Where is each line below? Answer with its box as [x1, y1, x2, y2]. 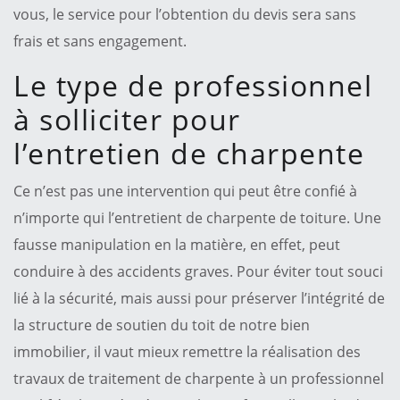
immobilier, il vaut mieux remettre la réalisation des [13, 341, 361, 362]
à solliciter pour [13, 99, 241, 138]
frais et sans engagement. [13, 30, 187, 51]
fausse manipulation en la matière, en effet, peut [13, 234, 340, 254]
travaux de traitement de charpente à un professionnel [13, 368, 384, 388]
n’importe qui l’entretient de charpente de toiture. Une [13, 207, 381, 228]
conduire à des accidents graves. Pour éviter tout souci [13, 261, 383, 281]
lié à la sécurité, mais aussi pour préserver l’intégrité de [13, 287, 385, 308]
